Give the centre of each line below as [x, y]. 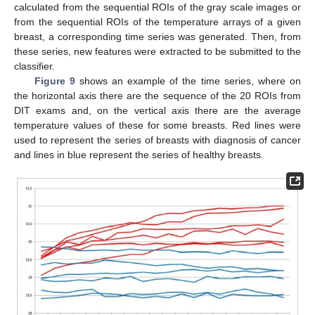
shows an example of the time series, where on [188, 81]
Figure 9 [54, 81]
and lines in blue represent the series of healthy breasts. [139, 154]
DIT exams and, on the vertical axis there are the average [157, 110]
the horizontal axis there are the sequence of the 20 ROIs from [157, 95]
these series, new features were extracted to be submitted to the [157, 51]
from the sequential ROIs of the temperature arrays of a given [157, 21]
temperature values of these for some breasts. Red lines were [157, 125]
